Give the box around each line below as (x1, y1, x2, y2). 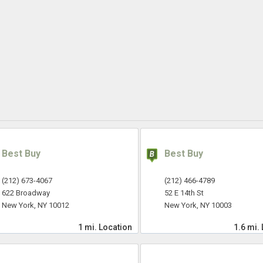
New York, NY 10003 (164, 201, 232, 210)
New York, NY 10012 (2, 201, 69, 210)
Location (98, 222, 132, 232)
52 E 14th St (164, 188, 204, 198)
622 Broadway (2, 188, 50, 198)
